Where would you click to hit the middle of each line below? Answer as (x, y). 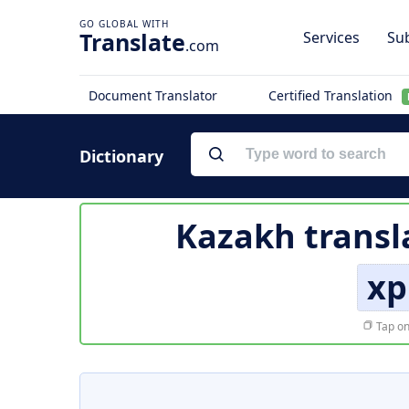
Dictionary (121, 156)
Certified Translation (332, 95)
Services (331, 37)
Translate (132, 42)
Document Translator (153, 95)
